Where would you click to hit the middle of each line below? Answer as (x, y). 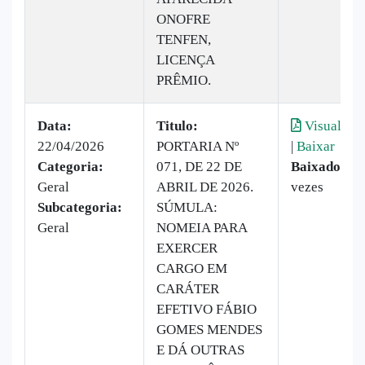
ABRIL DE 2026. (205, 187)
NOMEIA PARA (202, 227)
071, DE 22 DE (199, 166)
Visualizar (332, 125)
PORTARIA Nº (198, 146)
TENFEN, (184, 39)
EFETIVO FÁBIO (207, 309)
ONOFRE (183, 19)
